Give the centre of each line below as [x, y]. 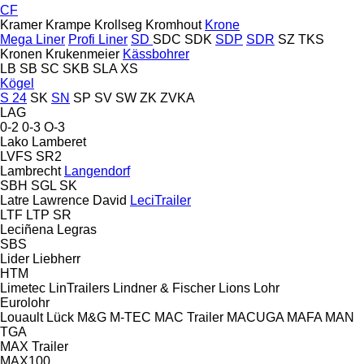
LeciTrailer [160, 200]
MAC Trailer [189, 317]
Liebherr [56, 258]
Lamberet [59, 141]
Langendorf [97, 171]
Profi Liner [98, 39]
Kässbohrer [156, 54]
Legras [77, 229]
